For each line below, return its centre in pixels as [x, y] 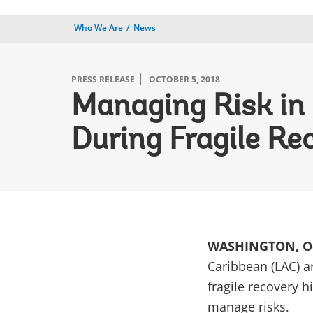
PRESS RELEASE [103, 79]
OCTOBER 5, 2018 [184, 79]
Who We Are [99, 28]
